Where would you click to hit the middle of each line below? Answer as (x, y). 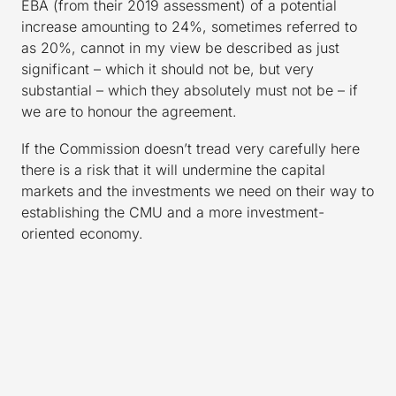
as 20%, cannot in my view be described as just (180, 48)
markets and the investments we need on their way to (198, 191)
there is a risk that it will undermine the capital (173, 170)
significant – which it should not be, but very (168, 69)
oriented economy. (82, 234)
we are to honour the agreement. (129, 112)
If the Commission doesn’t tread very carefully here (190, 149)
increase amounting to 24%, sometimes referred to (189, 27)
